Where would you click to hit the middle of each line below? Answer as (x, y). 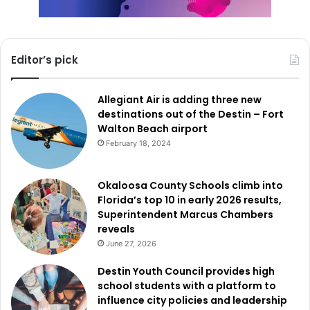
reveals (116, 229)
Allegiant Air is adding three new (180, 99)
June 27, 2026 (131, 243)
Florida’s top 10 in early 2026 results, (190, 200)
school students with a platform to (187, 285)
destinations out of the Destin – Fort (191, 114)
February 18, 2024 (138, 143)
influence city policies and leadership (192, 300)
